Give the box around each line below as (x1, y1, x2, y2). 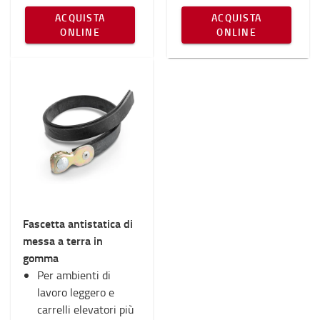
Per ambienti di (37, 267, 111, 283)
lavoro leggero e (37, 284, 114, 300)
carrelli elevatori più (37, 301, 134, 317)
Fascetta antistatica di (23, 215, 133, 231)
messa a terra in (23, 232, 103, 249)
